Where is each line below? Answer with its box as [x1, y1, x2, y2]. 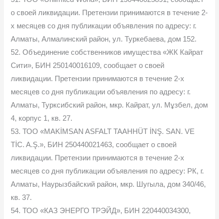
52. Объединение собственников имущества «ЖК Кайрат [11, 48, 204, 56]
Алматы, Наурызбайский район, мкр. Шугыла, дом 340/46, [11, 180, 206, 188]
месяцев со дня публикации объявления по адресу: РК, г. [11, 167, 204, 175]
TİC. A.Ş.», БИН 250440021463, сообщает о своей [11, 140, 177, 149]
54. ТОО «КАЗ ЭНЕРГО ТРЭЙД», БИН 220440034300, [11, 206, 191, 215]
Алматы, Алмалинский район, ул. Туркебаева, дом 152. [11, 35, 197, 43]
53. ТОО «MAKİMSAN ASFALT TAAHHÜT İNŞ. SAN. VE [11, 127, 195, 135]
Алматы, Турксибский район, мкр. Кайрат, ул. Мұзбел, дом [11, 101, 208, 109]
